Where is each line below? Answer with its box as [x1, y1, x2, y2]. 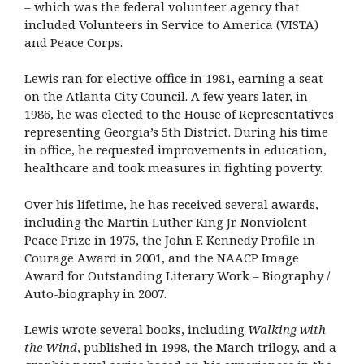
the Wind [24, 339, 77, 356]
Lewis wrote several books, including [24, 321, 248, 338]
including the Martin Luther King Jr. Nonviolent [24, 213, 307, 230]
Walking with [248, 321, 326, 338]
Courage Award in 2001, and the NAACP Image [24, 249, 299, 266]
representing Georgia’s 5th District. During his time [24, 123, 328, 141]
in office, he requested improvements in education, [24, 141, 327, 158]
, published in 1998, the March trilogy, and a [77, 339, 336, 356]
